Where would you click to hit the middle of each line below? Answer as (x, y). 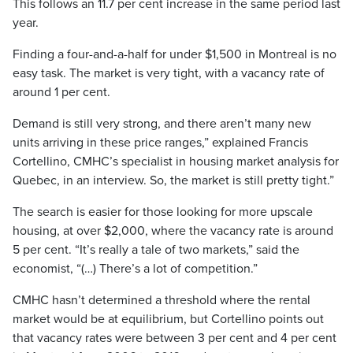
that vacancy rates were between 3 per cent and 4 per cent (175, 338)
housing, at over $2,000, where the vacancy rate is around (173, 231)
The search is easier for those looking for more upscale (163, 212)
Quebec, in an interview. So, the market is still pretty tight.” (173, 180)
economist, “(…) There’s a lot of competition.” (135, 269)
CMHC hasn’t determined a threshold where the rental (162, 300)
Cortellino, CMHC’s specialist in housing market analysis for (176, 162)
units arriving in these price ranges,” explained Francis (160, 143)
